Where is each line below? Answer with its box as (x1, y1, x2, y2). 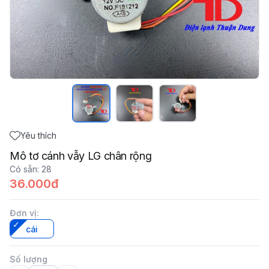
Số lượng (10, 254, 47, 264)
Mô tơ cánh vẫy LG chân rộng (10, 150, 152, 162)
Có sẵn (10, 164, 37, 174)
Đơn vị (10, 208, 37, 218)
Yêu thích (20, 130, 56, 141)
